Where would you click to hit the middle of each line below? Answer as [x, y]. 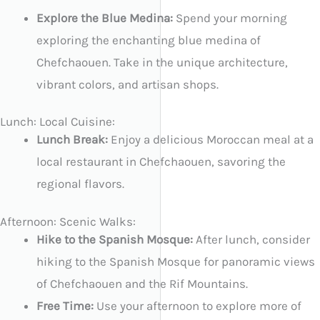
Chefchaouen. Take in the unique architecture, [162, 62]
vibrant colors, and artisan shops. [127, 85]
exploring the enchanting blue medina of [149, 40]
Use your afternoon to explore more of [197, 305]
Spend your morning [230, 18]
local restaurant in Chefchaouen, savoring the [161, 161]
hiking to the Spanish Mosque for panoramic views [176, 261]
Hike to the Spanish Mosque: [115, 239]
